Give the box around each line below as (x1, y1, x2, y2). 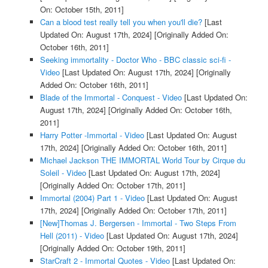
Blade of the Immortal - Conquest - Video (39, 92, 182, 103)
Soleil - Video (39, 167, 86, 179)
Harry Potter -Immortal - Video (39, 129, 144, 141)
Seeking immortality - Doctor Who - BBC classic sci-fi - (39, 54, 231, 66)
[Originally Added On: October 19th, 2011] (39, 242, 185, 254)
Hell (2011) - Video (39, 230, 104, 242)
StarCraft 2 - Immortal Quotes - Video (39, 255, 170, 267)
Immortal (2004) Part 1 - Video (39, 192, 145, 204)
